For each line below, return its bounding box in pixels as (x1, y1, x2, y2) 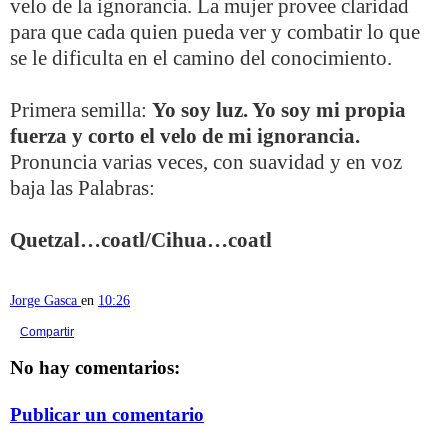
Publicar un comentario (10, 404, 204, 426)
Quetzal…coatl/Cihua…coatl (10, 229, 272, 251)
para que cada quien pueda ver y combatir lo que (10, 21, 420, 43)
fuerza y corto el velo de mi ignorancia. (10, 125, 360, 147)
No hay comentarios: (10, 356, 180, 378)
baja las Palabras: (10, 177, 155, 199)
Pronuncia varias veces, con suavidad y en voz (10, 151, 402, 173)
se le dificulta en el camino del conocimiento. (10, 47, 392, 69)
